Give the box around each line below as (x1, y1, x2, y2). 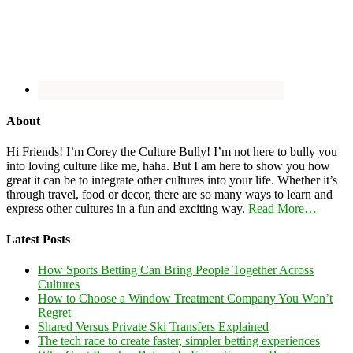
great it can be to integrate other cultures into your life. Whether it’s (6, 173, 337, 187)
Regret (38, 306, 71, 320)
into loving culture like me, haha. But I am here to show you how (6, 158, 330, 173)
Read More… (248, 201, 317, 215)
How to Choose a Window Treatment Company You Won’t (38, 292, 333, 306)
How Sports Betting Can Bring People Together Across (38, 263, 314, 277)
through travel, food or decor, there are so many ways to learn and (6, 187, 333, 201)
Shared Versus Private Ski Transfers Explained (38, 320, 269, 334)
